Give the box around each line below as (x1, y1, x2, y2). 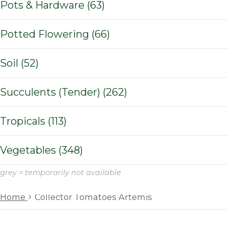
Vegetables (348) (59, 144, 83, 156)
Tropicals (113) (48, 115, 67, 127)
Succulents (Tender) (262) (103, 85, 127, 98)
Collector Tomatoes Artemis (35, 191, 152, 202)
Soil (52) (21, 56, 39, 69)
